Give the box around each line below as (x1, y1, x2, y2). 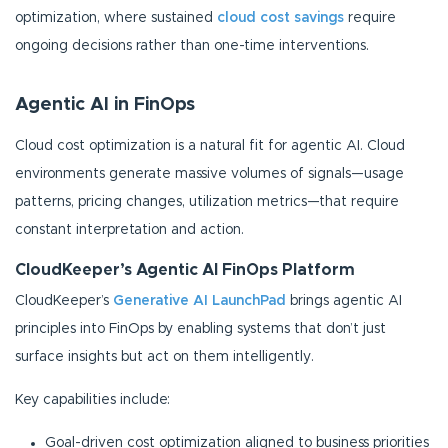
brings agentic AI (290, 293, 402, 308)
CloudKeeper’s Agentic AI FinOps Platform (15, 261, 355, 278)
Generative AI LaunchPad (113, 293, 290, 308)
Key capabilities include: (15, 392, 170, 407)
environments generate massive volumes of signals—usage (15, 166, 404, 181)
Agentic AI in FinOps (15, 95, 195, 114)
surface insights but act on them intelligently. (15, 349, 314, 364)
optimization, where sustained (15, 10, 217, 25)
